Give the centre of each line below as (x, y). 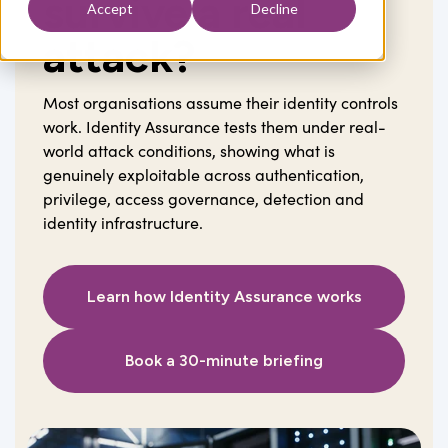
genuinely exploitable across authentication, (203, 174)
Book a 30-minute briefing (224, 360)
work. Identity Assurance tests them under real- (214, 126)
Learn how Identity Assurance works (224, 296)
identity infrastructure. (123, 222)
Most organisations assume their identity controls (220, 102)
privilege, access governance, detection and (203, 198)
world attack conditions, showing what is (189, 150)
